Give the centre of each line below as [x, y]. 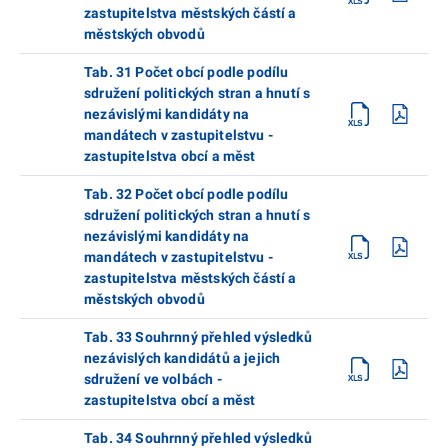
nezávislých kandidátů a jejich [182, 357]
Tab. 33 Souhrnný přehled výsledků [198, 336]
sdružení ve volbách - [153, 378]
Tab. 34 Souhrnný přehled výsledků [198, 437]
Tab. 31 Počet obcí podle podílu [186, 71]
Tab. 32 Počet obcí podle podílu [186, 193]
